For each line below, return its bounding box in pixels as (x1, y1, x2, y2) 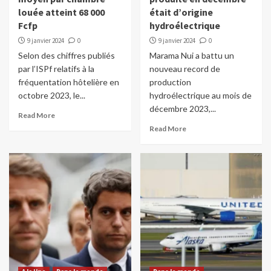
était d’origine (149, 6, 213, 19)
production (149, 77, 191, 88)
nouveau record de (149, 64, 220, 74)
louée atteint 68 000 (18, 6, 105, 19)
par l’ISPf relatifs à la (18, 64, 94, 74)
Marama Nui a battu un (149, 50, 234, 61)
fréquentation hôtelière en (18, 77, 119, 88)
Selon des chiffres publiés (18, 50, 115, 61)
